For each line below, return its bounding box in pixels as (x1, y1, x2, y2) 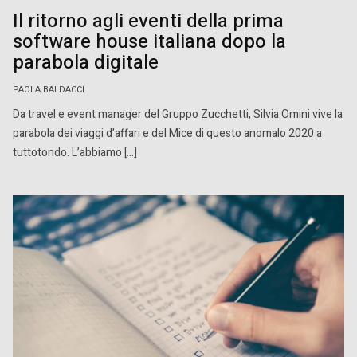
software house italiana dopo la (13, 27, 286, 56)
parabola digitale (13, 48, 159, 76)
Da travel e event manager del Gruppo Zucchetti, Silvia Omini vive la (13, 105, 343, 123)
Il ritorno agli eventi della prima (13, 6, 284, 35)
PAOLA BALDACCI (13, 83, 84, 96)
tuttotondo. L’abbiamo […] (13, 143, 137, 161)
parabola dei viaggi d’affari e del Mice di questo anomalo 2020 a (13, 124, 322, 142)
